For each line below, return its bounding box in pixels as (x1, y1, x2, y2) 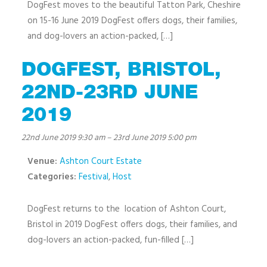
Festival (79, 170, 108, 184)
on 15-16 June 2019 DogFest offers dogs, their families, (27, 14, 237, 28)
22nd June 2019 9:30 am (21, 131, 105, 145)
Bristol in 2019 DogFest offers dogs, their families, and (27, 218, 237, 232)
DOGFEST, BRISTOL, (21, 62, 221, 81)
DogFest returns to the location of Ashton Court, (27, 202, 226, 216)
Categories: (27, 170, 76, 184)
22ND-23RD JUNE (21, 85, 198, 104)
